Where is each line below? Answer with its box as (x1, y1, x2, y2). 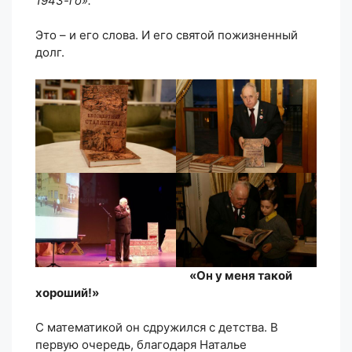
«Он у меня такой (189, 267, 292, 283)
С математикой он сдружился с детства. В (35, 320, 278, 335)
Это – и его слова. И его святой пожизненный (35, 27, 298, 43)
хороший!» (35, 284, 99, 300)
